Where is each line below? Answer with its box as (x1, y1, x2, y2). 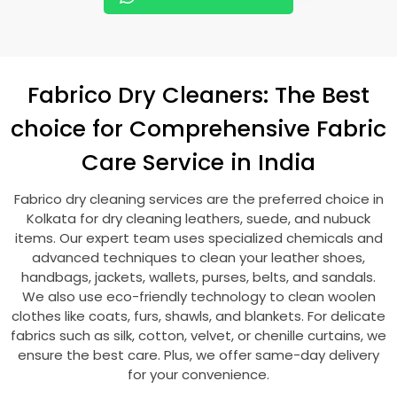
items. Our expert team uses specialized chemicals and (14, 229, 383, 247)
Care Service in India (82, 146, 315, 178)
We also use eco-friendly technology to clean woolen (21, 287, 376, 306)
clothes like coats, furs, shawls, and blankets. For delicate (12, 307, 385, 325)
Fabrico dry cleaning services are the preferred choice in (13, 190, 384, 208)
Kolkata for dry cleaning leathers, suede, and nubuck (27, 209, 370, 228)
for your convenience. (128, 365, 269, 384)
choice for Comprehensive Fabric (11, 113, 386, 144)
